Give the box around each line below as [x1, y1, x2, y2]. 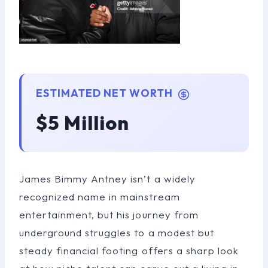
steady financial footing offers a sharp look [19, 243, 239, 257]
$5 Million [36, 110, 130, 135]
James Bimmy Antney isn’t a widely [19, 172, 196, 185]
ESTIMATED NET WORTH [36, 86, 175, 100]
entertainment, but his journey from [19, 208, 199, 221]
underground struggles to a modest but [19, 226, 214, 239]
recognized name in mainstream [19, 190, 180, 203]
